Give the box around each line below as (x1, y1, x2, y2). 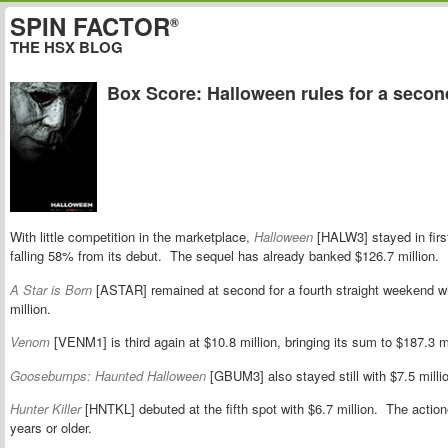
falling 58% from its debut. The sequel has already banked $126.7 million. (10, 246, 439, 266)
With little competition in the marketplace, (10, 227, 254, 247)
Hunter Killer (10, 398, 81, 418)
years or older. (10, 417, 92, 437)
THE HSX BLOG (10, 36, 123, 58)
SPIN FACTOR (10, 9, 170, 43)
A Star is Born (10, 279, 92, 299)
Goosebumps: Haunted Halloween (10, 365, 206, 385)
